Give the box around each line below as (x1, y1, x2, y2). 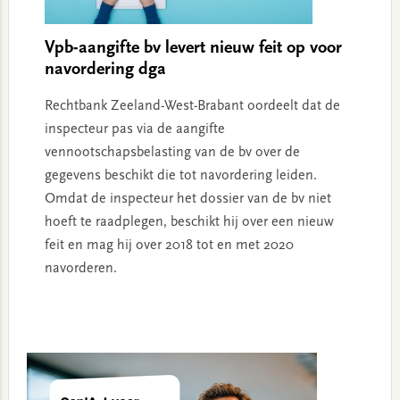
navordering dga (44, 61, 166, 79)
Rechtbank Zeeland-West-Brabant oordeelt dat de (44, 99, 340, 113)
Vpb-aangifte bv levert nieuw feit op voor (44, 39, 342, 57)
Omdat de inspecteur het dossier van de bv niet (44, 192, 331, 206)
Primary (7, 336, 70, 355)
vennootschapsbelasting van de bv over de (44, 146, 300, 160)
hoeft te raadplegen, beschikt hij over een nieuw (44, 215, 334, 229)
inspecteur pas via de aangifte (44, 122, 225, 137)
